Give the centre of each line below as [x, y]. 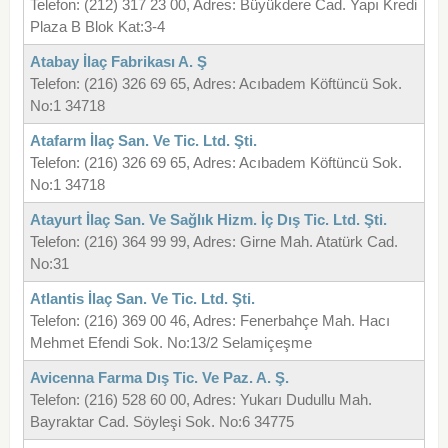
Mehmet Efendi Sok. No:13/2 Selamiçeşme [170, 343]
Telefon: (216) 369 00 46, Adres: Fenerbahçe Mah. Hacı [209, 321]
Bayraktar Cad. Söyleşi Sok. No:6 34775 [161, 422]
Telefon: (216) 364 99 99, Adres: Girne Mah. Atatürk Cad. [213, 242]
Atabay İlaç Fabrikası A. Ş [118, 62]
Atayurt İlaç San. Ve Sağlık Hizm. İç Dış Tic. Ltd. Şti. [208, 220]
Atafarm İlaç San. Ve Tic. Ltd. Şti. [143, 141]
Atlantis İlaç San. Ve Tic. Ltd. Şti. [142, 299]
